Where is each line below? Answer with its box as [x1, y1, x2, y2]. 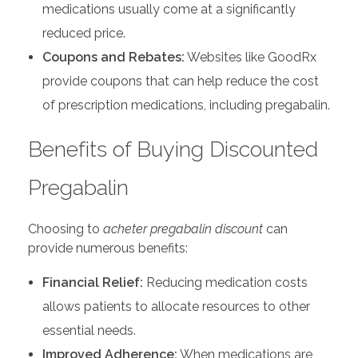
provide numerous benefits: [28, 240, 188, 256]
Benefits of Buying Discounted [28, 136, 318, 161]
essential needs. [42, 322, 136, 338]
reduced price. [42, 25, 125, 41]
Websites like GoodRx [184, 49, 316, 65]
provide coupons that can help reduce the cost [42, 73, 319, 89]
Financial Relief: [42, 274, 143, 290]
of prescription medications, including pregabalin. [42, 97, 330, 113]
